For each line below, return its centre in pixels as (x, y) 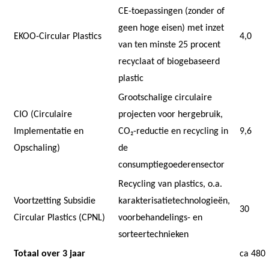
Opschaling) (38, 148)
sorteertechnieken (155, 234)
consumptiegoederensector (173, 165)
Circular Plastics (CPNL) (61, 218)
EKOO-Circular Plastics (59, 36)
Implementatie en (49, 131)
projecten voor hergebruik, (171, 114)
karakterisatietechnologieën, (174, 201)
